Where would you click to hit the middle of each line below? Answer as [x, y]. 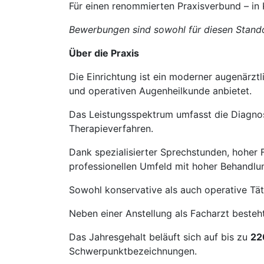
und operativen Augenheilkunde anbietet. [160, 91]
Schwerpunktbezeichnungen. [133, 251]
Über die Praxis [104, 53]
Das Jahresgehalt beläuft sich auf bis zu [160, 237]
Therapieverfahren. [111, 128]
